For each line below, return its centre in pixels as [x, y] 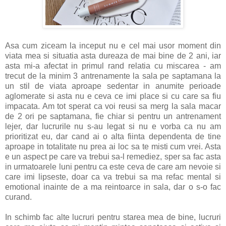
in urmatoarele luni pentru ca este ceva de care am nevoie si [113, 167]
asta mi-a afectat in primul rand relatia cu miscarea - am [113, 66]
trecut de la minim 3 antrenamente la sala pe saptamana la [113, 76]
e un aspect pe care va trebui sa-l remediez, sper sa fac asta [113, 157]
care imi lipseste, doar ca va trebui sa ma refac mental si [113, 177]
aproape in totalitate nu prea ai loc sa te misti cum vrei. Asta [113, 147]
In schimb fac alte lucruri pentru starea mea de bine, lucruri [113, 217]
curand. [18, 197]
